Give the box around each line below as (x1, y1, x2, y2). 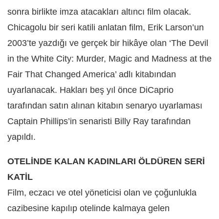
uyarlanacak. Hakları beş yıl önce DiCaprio (7, 85, 174, 95)
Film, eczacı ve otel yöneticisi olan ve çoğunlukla (7, 188, 197, 198)
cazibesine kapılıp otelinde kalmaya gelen (7, 203, 170, 214)
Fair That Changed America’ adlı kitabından (7, 69, 176, 80)
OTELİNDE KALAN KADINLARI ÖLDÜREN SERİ (7, 156, 205, 167)
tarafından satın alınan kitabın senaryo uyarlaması (7, 101, 202, 111)
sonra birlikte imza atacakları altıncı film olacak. (7, 7, 191, 17)
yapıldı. (7, 132, 36, 142)
